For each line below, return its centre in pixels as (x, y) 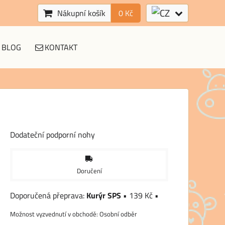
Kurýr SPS (104, 195)
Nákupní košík (81, 13)
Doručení (89, 171)
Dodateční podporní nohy (52, 135)
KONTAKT (61, 47)
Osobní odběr (118, 214)
